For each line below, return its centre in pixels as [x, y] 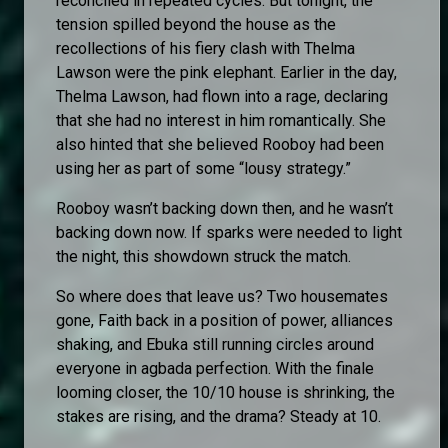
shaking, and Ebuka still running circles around [215, 345]
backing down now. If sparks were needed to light [229, 233]
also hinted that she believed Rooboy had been [220, 145]
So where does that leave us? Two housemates [222, 297]
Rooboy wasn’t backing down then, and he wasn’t [224, 209]
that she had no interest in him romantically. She [221, 121]
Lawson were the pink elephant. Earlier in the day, [226, 73]
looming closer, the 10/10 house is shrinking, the [225, 393]
